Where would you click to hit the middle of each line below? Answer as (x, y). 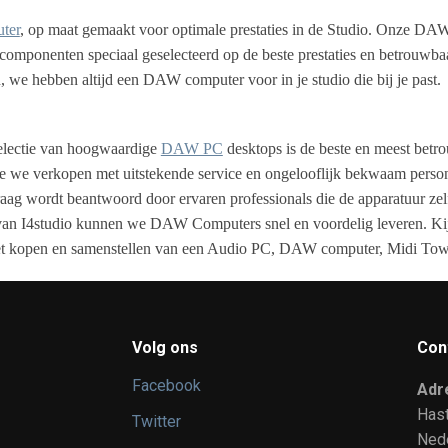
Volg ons (165, 347)
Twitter (156, 422)
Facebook (166, 385)
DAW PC (191, 149)
